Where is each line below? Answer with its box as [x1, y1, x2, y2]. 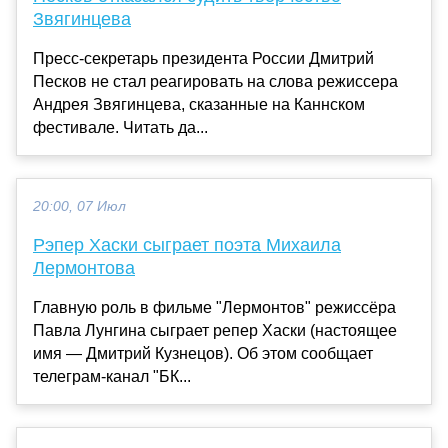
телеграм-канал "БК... [33, 367, 191, 385]
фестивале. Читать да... [33, 118, 208, 136]
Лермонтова [33, 257, 135, 278]
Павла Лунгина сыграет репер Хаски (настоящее [33, 321, 397, 339]
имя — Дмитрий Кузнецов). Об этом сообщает [33, 344, 373, 362]
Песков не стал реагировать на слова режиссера [33, 72, 398, 90]
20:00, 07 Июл [33, 198, 126, 214]
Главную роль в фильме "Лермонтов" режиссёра [33, 298, 396, 316]
